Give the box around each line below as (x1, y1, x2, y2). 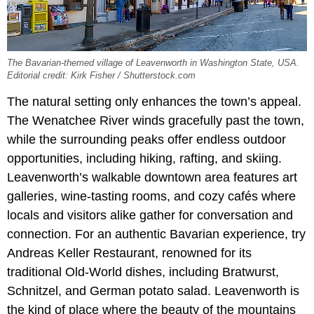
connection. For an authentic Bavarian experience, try (7, 226, 306, 241)
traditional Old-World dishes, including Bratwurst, (7, 264, 279, 279)
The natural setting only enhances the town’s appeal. (7, 94, 301, 109)
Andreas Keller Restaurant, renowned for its (7, 245, 252, 260)
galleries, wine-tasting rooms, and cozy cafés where (7, 189, 296, 203)
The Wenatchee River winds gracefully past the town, (7, 113, 304, 128)
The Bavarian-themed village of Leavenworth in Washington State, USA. (7, 57, 299, 68)
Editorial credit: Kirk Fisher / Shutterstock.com (7, 70, 196, 81)
